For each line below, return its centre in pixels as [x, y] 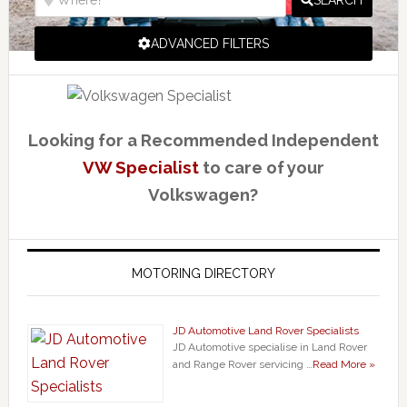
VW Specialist [140, 168]
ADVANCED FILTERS [209, 44]
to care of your [261, 168]
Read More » [343, 365]
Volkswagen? [203, 195]
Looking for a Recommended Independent [203, 140]
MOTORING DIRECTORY [203, 274]
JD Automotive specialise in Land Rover [269, 347]
